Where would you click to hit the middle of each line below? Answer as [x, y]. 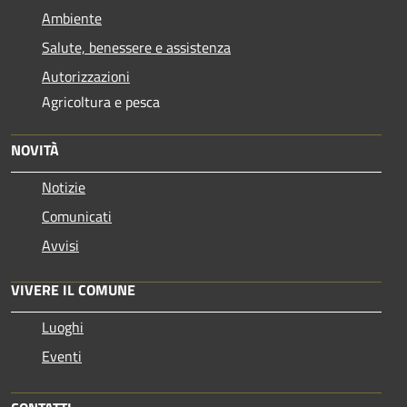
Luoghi [63, 328]
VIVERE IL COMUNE [73, 290]
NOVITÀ [35, 150]
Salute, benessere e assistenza [136, 48]
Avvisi [60, 246]
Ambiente [72, 19]
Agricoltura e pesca [101, 102]
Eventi [62, 357]
